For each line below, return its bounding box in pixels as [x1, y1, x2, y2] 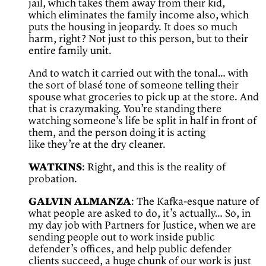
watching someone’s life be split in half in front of [28, 115, 256, 128]
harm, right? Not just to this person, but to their [28, 33, 248, 46]
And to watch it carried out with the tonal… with [28, 68, 248, 80]
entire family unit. [28, 45, 112, 58]
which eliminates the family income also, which [28, 9, 249, 22]
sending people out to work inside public [28, 232, 215, 244]
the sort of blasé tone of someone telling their [28, 80, 239, 92]
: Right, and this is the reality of [82, 161, 226, 174]
